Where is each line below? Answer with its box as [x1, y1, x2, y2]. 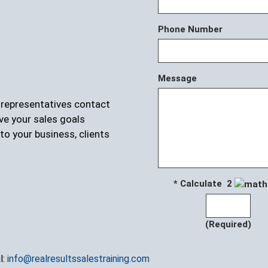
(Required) [205, 219, 251, 230]
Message [158, 73, 197, 84]
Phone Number [158, 24, 223, 35]
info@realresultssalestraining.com [7, 253, 150, 265]
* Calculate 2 [173, 178, 234, 190]
